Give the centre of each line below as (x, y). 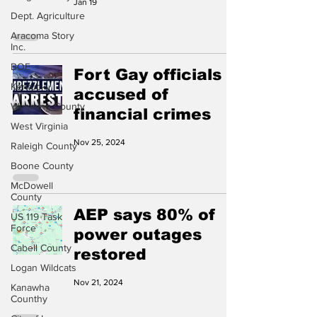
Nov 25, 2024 (99, 142)
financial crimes (142, 114)
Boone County (42, 166)
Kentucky (31, 86)
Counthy (29, 299)
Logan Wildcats (44, 267)
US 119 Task (36, 217)
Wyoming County (48, 106)
